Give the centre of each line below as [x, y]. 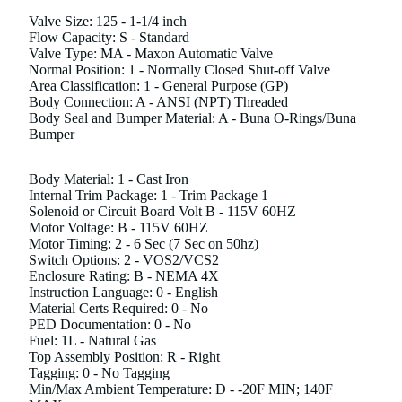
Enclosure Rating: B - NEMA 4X [124, 275]
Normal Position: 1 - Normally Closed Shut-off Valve [179, 69]
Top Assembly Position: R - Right [124, 356]
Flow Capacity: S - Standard [109, 37]
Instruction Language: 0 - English [123, 292]
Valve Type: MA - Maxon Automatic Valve [151, 53]
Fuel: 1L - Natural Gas [92, 340]
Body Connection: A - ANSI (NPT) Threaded [158, 101]
